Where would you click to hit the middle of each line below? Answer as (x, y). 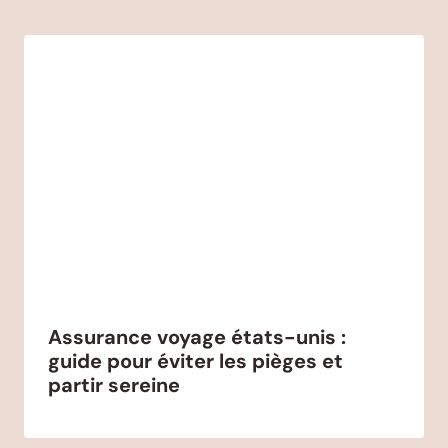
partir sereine (114, 385)
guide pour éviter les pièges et (195, 361)
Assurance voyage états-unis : (197, 337)
